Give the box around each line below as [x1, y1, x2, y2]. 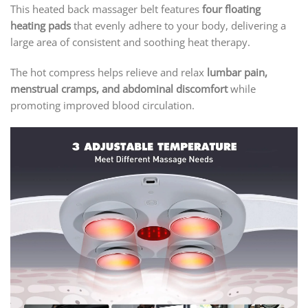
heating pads [10, 19, 71, 33]
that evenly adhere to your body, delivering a [71, 19, 286, 33]
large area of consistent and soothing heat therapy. [10, 35, 250, 49]
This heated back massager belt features [10, 2, 202, 16]
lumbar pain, [207, 65, 267, 79]
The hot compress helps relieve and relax [10, 65, 207, 79]
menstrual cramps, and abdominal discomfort [10, 81, 228, 96]
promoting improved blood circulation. [10, 98, 195, 112]
